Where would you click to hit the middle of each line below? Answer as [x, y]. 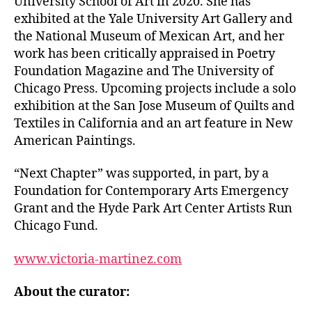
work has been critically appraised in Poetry [145, 54]
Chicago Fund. [56, 226]
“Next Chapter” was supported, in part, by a [141, 174]
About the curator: [72, 292]
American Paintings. [76, 141]
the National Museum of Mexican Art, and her [149, 36]
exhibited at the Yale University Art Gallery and [153, 19]
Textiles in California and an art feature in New [154, 123]
